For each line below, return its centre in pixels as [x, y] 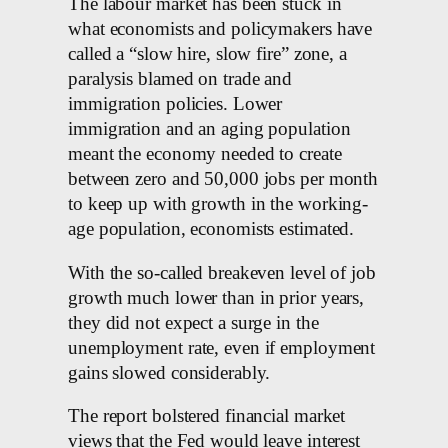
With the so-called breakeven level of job [222, 272]
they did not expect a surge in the [193, 322]
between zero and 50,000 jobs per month [223, 179]
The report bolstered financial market [207, 416]
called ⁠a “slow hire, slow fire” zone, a [207, 54]
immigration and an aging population [209, 129]
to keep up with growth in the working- [218, 204]
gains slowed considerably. [169, 372]
